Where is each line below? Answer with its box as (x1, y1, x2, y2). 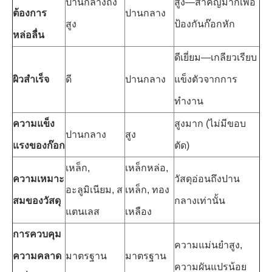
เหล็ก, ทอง (125, 185, 169, 195)
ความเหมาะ (13, 174, 64, 184)
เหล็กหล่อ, (125, 163, 168, 173)
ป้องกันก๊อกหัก (174, 19, 235, 29)
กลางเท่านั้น (174, 195, 225, 206)
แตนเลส (66, 206, 100, 217)
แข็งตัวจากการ (174, 74, 237, 84)
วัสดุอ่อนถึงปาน (174, 174, 240, 184)
